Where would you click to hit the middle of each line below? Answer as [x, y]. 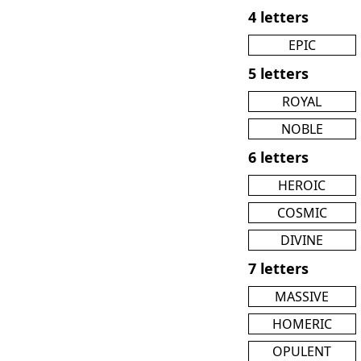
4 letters [278, 17]
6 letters [278, 157]
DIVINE [302, 240]
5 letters [278, 73]
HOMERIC [302, 324]
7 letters [278, 268]
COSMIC [302, 212]
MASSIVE [302, 296]
